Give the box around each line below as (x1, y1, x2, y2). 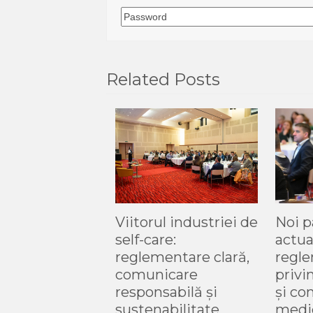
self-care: (115, 231, 176, 249)
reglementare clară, (115, 249, 249, 266)
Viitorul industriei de (115, 214, 258, 231)
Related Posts (106, 69, 220, 89)
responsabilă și (115, 284, 217, 301)
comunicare (115, 266, 198, 284)
